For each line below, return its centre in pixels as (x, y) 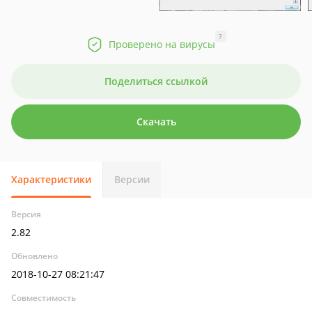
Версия (26, 214)
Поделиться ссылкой (156, 81)
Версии (132, 179)
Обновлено (34, 256)
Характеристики (51, 179)
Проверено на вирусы (162, 44)
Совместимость (44, 298)
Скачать (156, 122)
